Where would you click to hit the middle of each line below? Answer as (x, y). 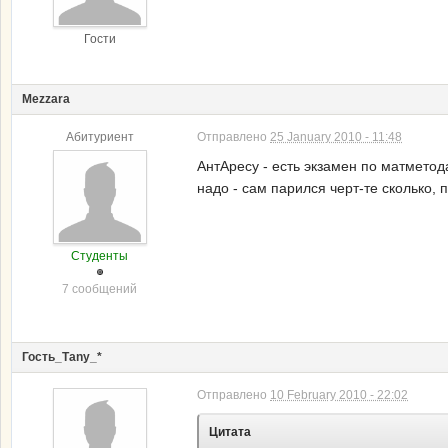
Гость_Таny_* (62, 356)
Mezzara (46, 98)
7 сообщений (99, 288)
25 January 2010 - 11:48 (336, 136)
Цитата (230, 431)
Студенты (99, 255)
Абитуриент (99, 136)
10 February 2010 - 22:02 (339, 394)
